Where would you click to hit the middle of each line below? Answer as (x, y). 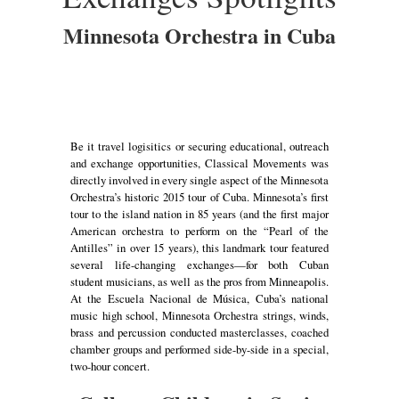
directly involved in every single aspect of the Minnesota (199, 180)
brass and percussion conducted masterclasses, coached (199, 333)
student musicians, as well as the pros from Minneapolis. (199, 282)
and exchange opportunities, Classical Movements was (199, 163)
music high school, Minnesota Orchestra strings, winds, (199, 316)
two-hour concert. (110, 366)
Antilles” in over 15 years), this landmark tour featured (199, 248)
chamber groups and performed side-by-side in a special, (199, 350)
